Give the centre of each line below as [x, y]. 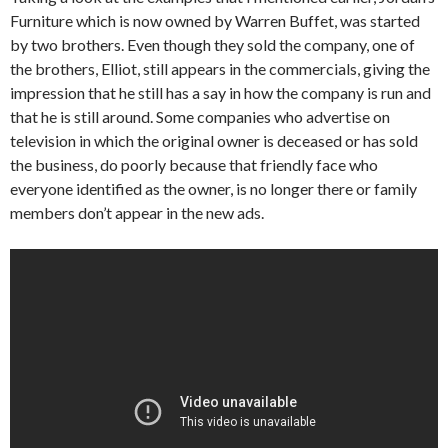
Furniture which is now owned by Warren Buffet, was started [215, 20]
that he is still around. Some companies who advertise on [200, 116]
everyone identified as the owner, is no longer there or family [213, 188]
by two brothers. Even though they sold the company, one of [212, 44]
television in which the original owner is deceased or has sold [214, 140]
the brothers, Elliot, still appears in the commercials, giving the [220, 68]
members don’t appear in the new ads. [137, 212]
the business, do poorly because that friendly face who [194, 164]
